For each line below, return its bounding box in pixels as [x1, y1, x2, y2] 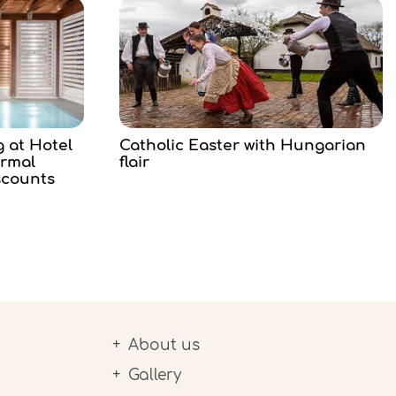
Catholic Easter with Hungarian [118, 137, 366, 155]
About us [127, 337, 200, 354]
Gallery [127, 367, 181, 385]
